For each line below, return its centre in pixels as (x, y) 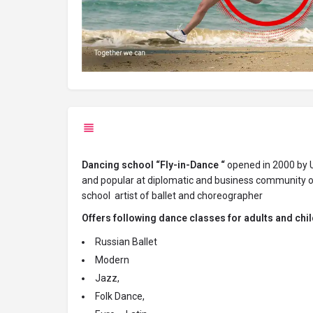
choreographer (231, 196)
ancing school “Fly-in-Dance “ (158, 165)
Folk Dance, (120, 297)
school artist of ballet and (139, 196)
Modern (112, 260)
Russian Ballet (126, 242)
